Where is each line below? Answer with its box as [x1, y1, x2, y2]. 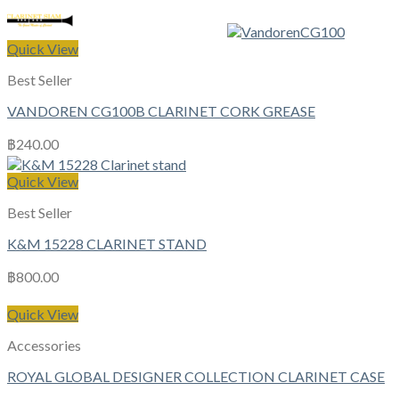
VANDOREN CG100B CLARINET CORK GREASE [7, 102, 315, 119]
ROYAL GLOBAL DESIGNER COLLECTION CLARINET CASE [7, 367, 385, 385]
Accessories [7, 336, 81, 354]
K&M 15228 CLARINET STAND [7, 234, 207, 252]
